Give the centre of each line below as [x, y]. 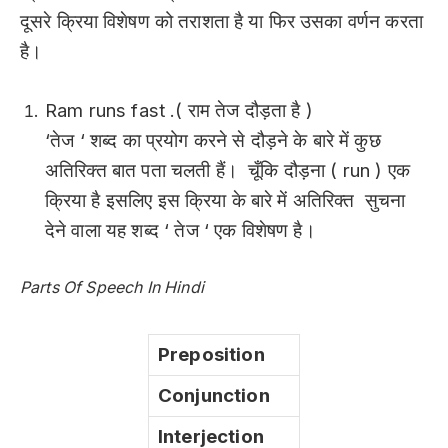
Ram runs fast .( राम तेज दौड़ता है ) [179, 110]
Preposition [211, 354]
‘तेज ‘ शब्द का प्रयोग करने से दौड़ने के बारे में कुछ [213, 140]
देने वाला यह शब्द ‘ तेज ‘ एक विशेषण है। [183, 230]
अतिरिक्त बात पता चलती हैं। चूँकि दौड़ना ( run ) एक [227, 170]
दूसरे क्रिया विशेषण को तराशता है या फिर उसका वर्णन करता [221, 22]
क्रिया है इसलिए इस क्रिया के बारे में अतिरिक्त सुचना [225, 200]
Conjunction [214, 395]
